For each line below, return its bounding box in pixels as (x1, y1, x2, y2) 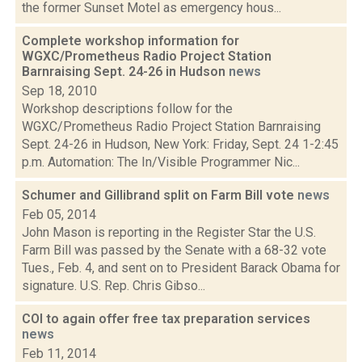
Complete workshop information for (22, 33, 239, 48)
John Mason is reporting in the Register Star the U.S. (22, 225, 316, 240)
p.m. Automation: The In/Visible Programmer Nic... (22, 154, 300, 170)
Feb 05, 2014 (22, 207, 96, 222)
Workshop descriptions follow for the (22, 101, 233, 116)
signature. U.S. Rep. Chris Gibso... (22, 278, 205, 293)
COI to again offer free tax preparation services (22, 311, 310, 326)
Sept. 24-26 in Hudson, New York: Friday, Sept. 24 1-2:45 (22, 137, 339, 152)
